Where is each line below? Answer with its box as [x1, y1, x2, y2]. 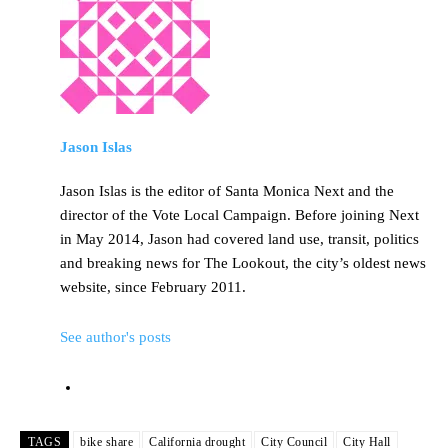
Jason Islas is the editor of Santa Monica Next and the [60, 183, 394, 200]
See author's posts [60, 329, 171, 346]
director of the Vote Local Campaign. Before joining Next [60, 207, 419, 224]
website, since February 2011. [60, 279, 246, 296]
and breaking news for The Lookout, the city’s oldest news [60, 255, 426, 272]
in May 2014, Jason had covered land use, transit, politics [60, 231, 419, 248]
